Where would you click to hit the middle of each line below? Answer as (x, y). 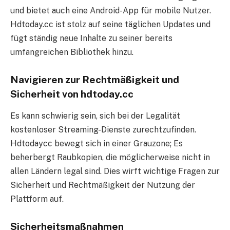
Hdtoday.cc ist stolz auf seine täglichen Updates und (110, 25)
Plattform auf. (37, 199)
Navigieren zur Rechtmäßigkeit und (95, 80)
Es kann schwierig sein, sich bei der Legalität (95, 116)
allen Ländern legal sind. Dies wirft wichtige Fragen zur (115, 171)
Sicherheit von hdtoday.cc (72, 94)
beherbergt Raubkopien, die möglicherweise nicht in (110, 157)
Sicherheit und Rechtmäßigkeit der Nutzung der (103, 185)
